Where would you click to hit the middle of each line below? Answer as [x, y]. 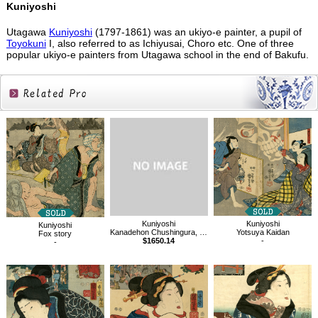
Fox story [55, 233]
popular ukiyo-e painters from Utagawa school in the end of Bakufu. [157, 55]
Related [43, 121]
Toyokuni [26, 44]
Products [43, 141]
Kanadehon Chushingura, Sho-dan [155, 232]
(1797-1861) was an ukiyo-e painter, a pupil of [197, 32]
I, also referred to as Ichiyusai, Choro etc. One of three [170, 44]
